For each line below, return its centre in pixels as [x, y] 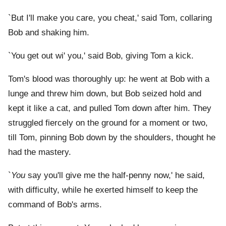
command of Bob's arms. [55, 205]
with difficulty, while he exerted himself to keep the [103, 190]
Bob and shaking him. [49, 33]
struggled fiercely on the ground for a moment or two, [108, 123]
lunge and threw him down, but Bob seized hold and [105, 94]
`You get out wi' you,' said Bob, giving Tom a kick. [101, 56]
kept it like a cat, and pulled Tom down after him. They [110, 108]
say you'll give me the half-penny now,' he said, [115, 176]
